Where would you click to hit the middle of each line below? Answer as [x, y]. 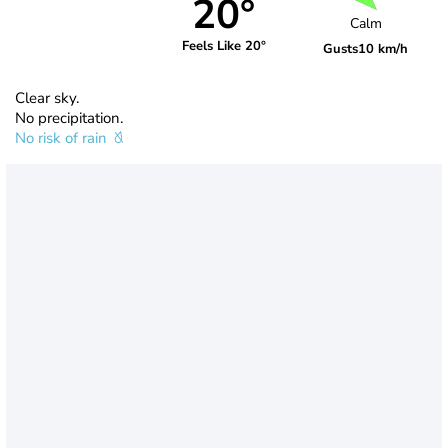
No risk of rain [63, 137]
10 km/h [383, 49]
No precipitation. [69, 117]
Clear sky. [47, 97]
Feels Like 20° [223, 46]
